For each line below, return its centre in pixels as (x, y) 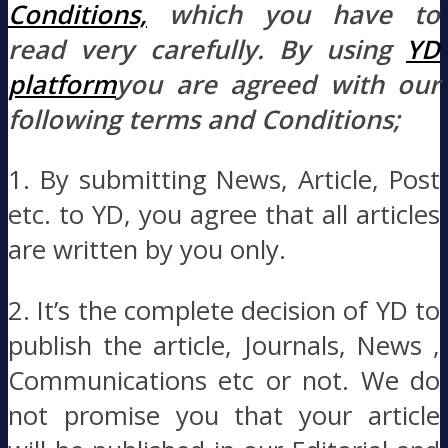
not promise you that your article (224, 416)
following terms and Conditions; (204, 119)
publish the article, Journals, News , (224, 346)
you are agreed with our (278, 84)
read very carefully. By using (207, 49)
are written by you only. (147, 250)
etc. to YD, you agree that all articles (224, 215)
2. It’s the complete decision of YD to (224, 311)
